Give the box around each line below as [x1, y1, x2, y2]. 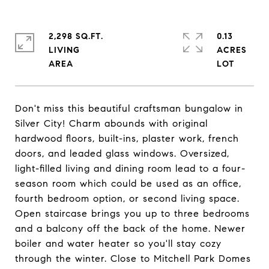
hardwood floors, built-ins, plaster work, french [15, 133, 239, 144]
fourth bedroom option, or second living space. [15, 193, 240, 204]
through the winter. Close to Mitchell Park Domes [15, 253, 251, 264]
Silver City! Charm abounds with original [15, 118, 208, 129]
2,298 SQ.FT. [49, 31, 103, 41]
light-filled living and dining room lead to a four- [15, 163, 246, 174]
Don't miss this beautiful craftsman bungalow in [15, 103, 243, 114]
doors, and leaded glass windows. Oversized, [15, 148, 229, 159]
